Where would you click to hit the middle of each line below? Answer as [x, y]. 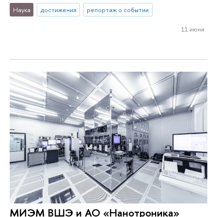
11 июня [193, 29]
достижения [58, 10]
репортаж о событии [118, 10]
